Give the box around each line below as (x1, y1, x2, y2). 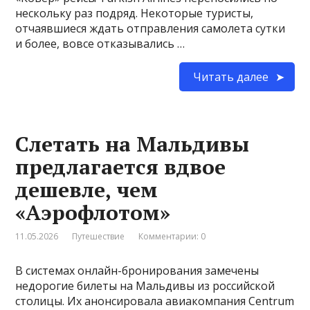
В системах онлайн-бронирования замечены (15, 262, 259, 278)
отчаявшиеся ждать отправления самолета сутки (15, 20, 286, 36)
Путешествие (72, 230, 125, 242)
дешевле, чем (15, 175, 158, 203)
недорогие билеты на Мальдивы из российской (15, 277, 275, 293)
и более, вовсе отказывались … (15, 35, 185, 51)
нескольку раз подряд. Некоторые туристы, (15, 5, 254, 21)
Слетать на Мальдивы (15, 129, 250, 158)
